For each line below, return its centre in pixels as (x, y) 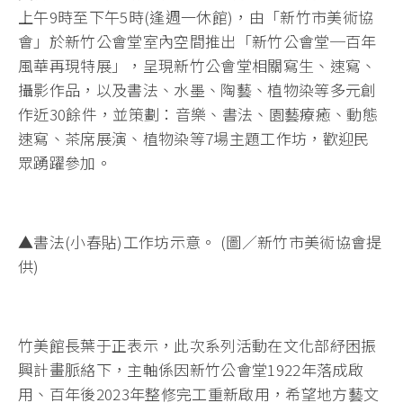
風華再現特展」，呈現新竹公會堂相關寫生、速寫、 (197, 66)
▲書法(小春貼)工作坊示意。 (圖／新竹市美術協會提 (200, 242)
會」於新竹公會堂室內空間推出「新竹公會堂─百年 (197, 41)
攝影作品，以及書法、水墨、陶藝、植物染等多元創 (197, 90)
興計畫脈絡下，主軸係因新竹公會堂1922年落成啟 (191, 370)
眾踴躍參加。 (65, 163)
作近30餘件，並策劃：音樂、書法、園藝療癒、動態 (198, 114)
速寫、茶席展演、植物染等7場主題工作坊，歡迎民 (194, 139)
